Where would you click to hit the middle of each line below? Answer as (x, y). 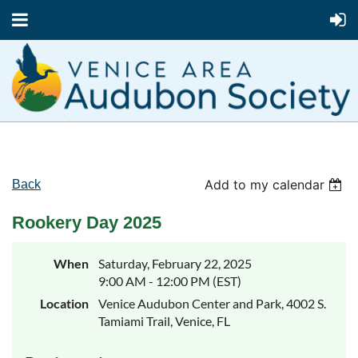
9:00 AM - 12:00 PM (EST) (170, 281)
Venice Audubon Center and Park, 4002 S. (212, 304)
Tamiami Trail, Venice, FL (164, 321)
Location (64, 304)
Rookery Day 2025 (87, 223)
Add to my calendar (265, 185)
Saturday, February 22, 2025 (175, 264)
